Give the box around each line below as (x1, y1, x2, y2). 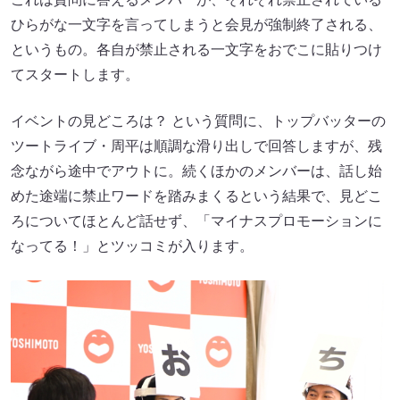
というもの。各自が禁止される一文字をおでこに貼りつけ (11, 41, 382, 57)
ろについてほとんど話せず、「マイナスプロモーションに (11, 212, 382, 229)
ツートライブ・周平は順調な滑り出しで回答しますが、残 (11, 137, 382, 154)
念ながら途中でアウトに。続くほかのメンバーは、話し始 (11, 162, 382, 179)
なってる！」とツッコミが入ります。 (11, 237, 254, 254)
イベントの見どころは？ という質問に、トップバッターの (11, 112, 386, 129)
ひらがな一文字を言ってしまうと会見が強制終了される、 (11, 16, 382, 32)
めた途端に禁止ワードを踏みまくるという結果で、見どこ (11, 187, 382, 204)
